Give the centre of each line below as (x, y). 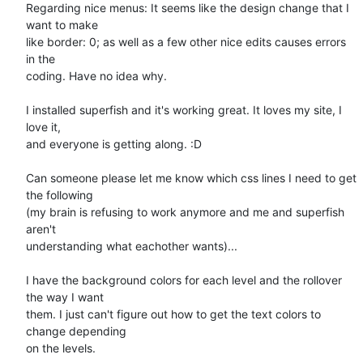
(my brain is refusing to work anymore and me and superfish (185, 211)
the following (60, 194)
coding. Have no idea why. (96, 75)
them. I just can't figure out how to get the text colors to (173, 314)
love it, (43, 126)
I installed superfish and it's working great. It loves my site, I (184, 109)
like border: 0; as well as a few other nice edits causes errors (186, 41)
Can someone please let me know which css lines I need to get (191, 177)
